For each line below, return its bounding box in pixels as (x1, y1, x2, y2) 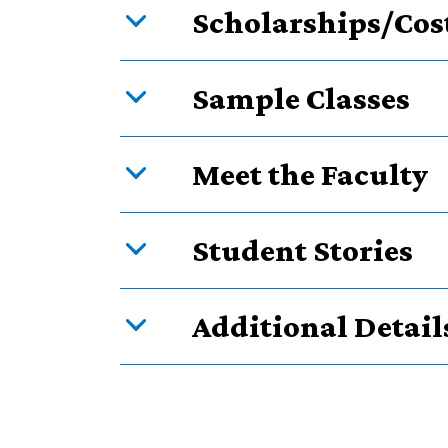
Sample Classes (192, 80, 410, 117)
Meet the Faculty (192, 156, 428, 193)
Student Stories (192, 232, 413, 269)
